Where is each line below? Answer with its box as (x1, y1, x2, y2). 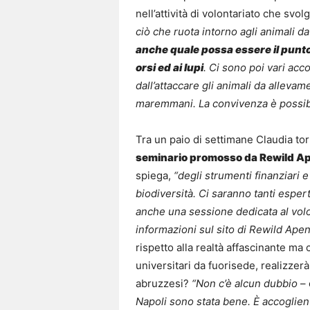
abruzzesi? (136, 277, 192, 291)
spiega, (136, 169, 174, 183)
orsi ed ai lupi (136, 61, 203, 75)
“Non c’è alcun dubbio (192, 277, 298, 291)
